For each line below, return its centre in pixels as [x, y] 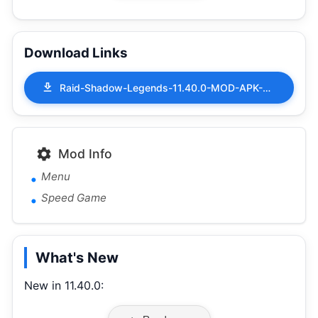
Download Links [76, 53]
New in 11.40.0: [64, 285]
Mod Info [85, 153]
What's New [77, 257]
